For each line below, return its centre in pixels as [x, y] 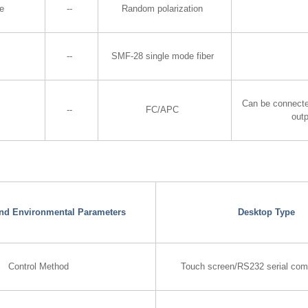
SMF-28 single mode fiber [162, 56]
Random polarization [163, 9]
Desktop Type [266, 212]
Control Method [39, 267]
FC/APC [163, 110]
